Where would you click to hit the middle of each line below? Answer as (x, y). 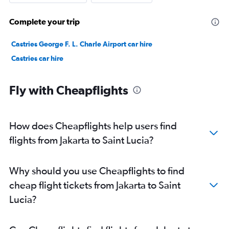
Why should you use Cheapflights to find (97, 170)
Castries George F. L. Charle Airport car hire (82, 44)
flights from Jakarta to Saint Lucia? (82, 140)
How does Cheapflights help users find (93, 125)
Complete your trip (44, 21)
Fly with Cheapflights (69, 90)
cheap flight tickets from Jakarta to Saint (95, 185)
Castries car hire (37, 58)
